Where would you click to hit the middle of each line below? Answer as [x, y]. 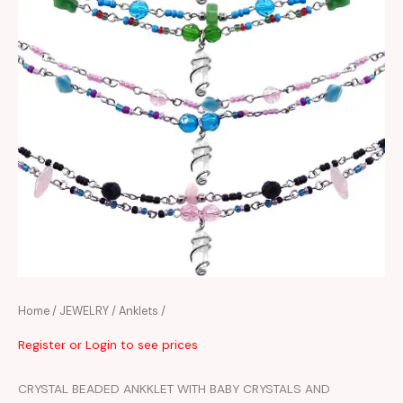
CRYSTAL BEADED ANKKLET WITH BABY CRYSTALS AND [174, 388]
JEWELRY [84, 312]
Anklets [139, 312]
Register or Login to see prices [108, 344]
